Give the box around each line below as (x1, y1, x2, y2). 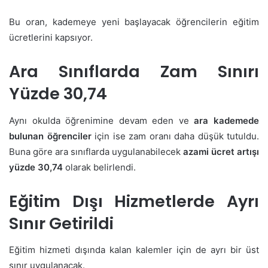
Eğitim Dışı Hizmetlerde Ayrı (9, 190, 259, 212)
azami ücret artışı (183, 145, 259, 157)
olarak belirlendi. (63, 161, 136, 173)
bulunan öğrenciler (9, 130, 92, 142)
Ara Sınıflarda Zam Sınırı (9, 60, 259, 83)
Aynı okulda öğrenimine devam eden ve (9, 114, 194, 126)
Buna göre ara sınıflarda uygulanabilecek (9, 145, 183, 157)
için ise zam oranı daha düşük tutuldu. (91, 130, 259, 142)
